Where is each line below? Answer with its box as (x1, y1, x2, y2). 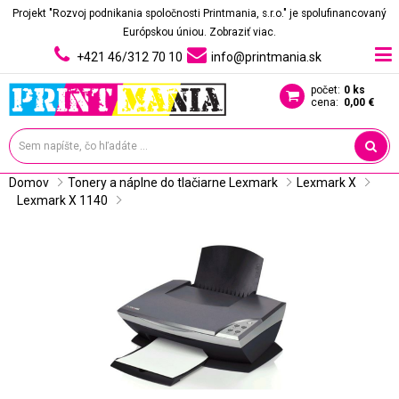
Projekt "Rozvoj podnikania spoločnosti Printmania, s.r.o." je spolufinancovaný (12, 7, 387, 20)
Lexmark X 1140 (17, 193, 108, 208)
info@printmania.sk (210, 50, 322, 64)
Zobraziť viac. (209, 26, 276, 38)
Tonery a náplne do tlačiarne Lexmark (68, 175, 278, 190)
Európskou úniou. (123, 26, 209, 38)
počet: (311, 84, 340, 96)
